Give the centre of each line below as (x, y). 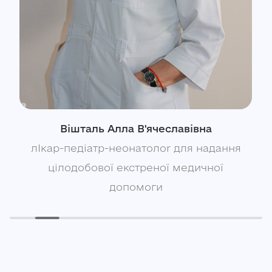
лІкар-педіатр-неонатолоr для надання (136, 148)
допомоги (136, 187)
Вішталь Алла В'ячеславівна (136, 129)
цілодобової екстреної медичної (136, 168)
